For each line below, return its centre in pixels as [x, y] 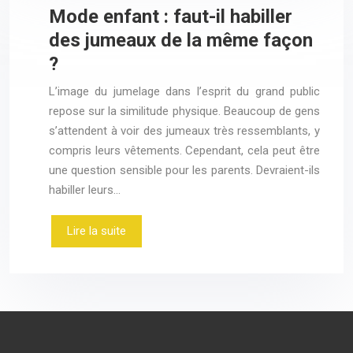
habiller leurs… [85, 190]
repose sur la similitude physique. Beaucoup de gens [184, 111]
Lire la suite [97, 231]
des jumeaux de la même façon [181, 40]
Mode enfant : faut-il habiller [171, 17]
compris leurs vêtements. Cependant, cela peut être [184, 150]
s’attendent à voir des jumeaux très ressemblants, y [184, 131]
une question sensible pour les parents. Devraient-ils [184, 170]
